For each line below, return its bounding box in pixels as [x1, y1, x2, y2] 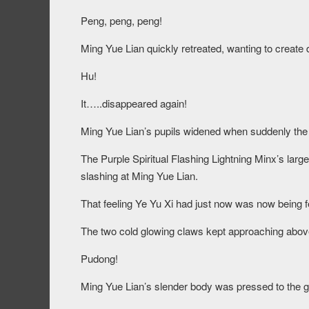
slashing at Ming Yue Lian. [81, 168, 198, 183]
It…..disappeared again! [81, 96, 187, 111]
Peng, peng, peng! [81, 13, 162, 28]
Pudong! [81, 251, 118, 266]
